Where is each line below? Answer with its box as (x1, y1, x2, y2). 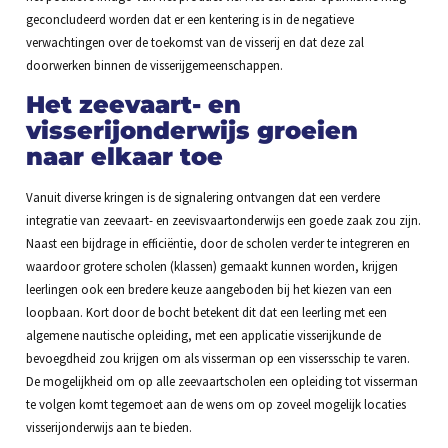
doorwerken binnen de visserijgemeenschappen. (25, 57, 283, 74)
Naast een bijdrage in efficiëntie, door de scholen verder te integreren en (25, 234, 410, 251)
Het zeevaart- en (25, 89, 241, 119)
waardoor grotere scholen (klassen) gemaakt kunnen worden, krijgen (25, 257, 398, 274)
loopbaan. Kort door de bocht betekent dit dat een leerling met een (25, 303, 387, 320)
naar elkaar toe (25, 141, 223, 171)
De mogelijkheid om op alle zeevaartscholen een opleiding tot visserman (25, 372, 418, 389)
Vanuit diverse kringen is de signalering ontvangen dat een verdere (25, 188, 380, 205)
